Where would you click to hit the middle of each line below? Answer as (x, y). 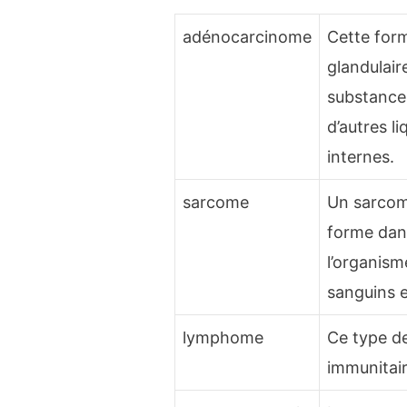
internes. (361, 157)
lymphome (223, 338)
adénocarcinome (248, 37)
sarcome (216, 203)
